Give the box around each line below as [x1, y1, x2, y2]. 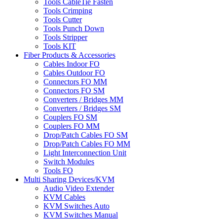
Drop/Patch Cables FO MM [43, 140, 130, 148]
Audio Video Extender [43, 184, 114, 193]
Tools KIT [43, 42, 76, 51]
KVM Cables [43, 193, 85, 202]
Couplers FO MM [43, 122, 100, 131]
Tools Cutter [43, 15, 82, 24]
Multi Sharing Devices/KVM [24, 175, 114, 184]
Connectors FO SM [43, 86, 105, 95]
